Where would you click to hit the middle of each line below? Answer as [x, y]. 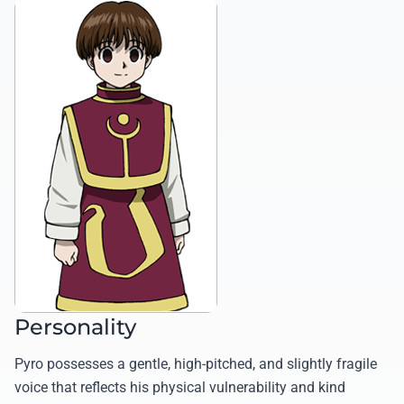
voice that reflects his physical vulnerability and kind [180, 388]
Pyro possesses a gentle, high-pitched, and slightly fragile [196, 364]
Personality [75, 327]
